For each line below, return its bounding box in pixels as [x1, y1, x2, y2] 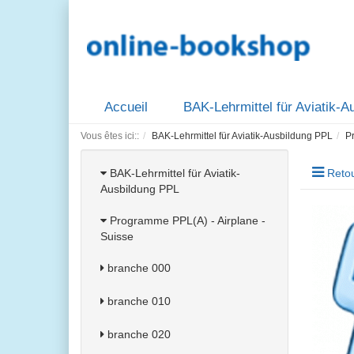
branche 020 [104, 328, 171, 341]
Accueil [104, 100, 148, 115]
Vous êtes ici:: [81, 130, 139, 141]
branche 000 [104, 262, 171, 274]
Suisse [100, 230, 134, 243]
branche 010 [104, 295, 171, 307]
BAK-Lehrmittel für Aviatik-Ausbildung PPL [152, 130, 333, 141]
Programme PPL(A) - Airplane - [107, 214, 265, 227]
